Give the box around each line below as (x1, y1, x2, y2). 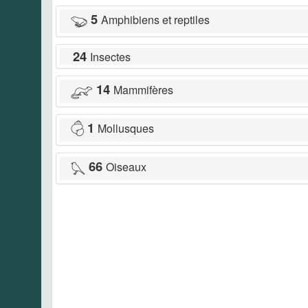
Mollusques (98, 120, 154, 137)
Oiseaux (106, 159, 146, 175)
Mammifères (113, 82, 173, 98)
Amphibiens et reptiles (101, 12, 210, 28)
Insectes (90, 49, 131, 65)
